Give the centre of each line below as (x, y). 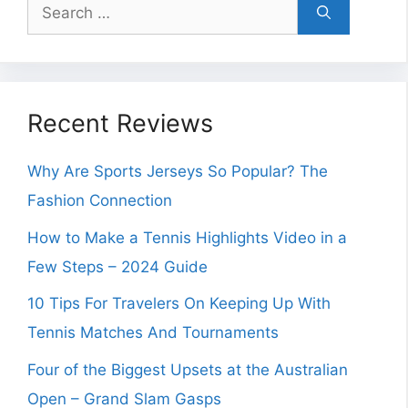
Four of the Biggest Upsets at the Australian (188, 369)
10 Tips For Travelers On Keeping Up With (179, 304)
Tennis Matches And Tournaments (153, 333)
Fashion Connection (100, 201)
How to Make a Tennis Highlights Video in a (187, 237)
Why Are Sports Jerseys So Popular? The (178, 172)
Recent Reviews (120, 124)
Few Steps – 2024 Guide (117, 266)
